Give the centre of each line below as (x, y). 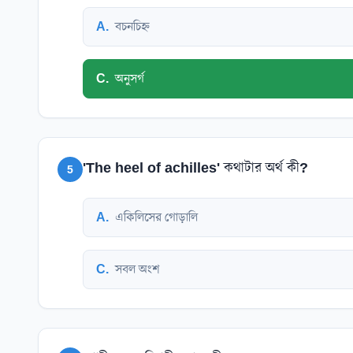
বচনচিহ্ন (132, 26)
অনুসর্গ (130, 78)
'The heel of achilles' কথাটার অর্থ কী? (195, 167)
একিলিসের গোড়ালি (156, 217)
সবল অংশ (137, 269)
